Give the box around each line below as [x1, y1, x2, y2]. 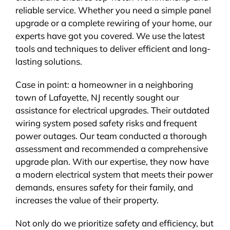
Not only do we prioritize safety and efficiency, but [15, 217, 214, 228]
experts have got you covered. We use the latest [15, 30, 205, 41]
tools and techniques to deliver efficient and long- [15, 43, 210, 54]
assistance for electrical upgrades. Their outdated [15, 104, 209, 116]
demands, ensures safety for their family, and [15, 181, 193, 193]
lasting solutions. [15, 55, 82, 67]
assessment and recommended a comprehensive [15, 143, 208, 154]
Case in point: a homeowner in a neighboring [15, 79, 193, 90]
